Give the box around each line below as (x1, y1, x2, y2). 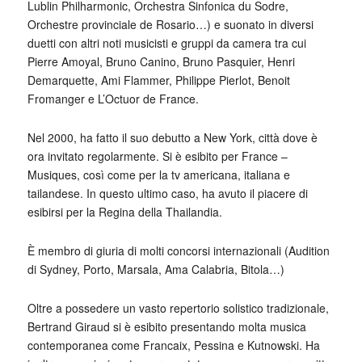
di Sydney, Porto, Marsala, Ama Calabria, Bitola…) (27, 261, 284, 278)
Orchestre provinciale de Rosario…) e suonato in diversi (27, 16, 314, 33)
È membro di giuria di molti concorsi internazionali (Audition (27, 242, 330, 259)
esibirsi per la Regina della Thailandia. (27, 204, 222, 221)
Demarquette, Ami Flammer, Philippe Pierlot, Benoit (27, 72, 290, 89)
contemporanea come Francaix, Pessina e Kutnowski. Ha (27, 337, 320, 354)
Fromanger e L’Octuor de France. (27, 90, 199, 107)
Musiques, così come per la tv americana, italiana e (27, 166, 290, 183)
